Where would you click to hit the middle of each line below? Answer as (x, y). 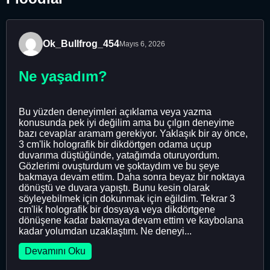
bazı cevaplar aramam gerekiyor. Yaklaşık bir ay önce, (133, 133)
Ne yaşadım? (63, 76)
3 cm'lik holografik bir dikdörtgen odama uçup (115, 144)
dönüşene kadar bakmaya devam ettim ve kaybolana (131, 220)
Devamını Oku (55, 251)
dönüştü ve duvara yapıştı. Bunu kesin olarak (114, 187)
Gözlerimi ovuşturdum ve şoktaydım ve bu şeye (119, 166)
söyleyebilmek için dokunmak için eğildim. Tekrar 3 (127, 198)
